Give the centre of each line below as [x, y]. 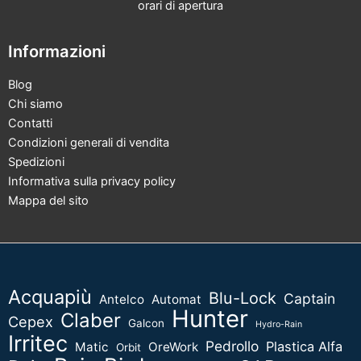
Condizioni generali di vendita [89, 143]
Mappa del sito [48, 201]
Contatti [30, 124]
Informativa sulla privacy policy [92, 182]
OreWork [173, 347]
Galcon [146, 324]
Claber [91, 321]
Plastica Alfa [304, 347]
